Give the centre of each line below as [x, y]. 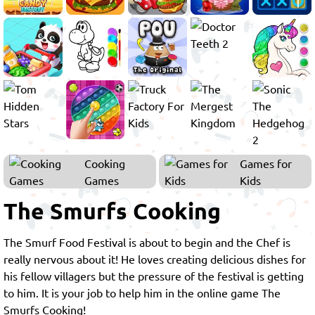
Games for [266, 163]
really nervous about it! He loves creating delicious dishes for [155, 259]
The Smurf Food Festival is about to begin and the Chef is [147, 242]
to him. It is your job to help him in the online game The [142, 293]
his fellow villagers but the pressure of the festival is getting [154, 276]
